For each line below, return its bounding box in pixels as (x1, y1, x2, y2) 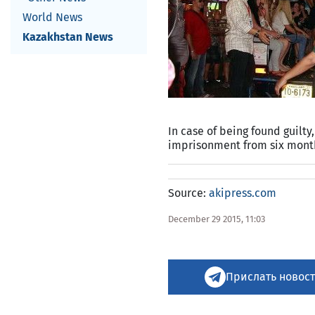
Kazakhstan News (22, 30, 113, 44)
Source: (168, 186, 209, 200)
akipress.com (209, 186, 276, 200)
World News (22, 11, 82, 24)
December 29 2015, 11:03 (168, 214, 265, 224)
